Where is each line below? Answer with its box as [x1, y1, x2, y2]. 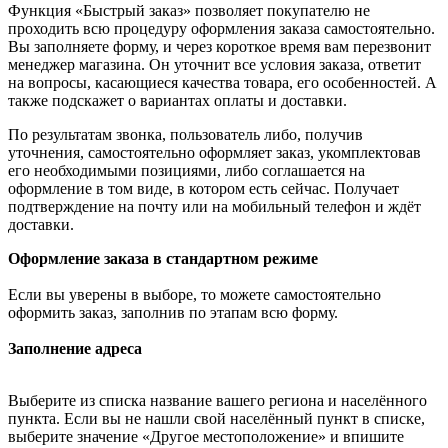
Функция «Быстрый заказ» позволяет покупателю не [8, 2, 370, 20]
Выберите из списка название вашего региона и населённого [8, 392, 427, 410]
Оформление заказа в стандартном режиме [8, 250, 318, 268]
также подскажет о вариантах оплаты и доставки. [8, 92, 347, 110]
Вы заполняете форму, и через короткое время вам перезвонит [8, 38, 431, 56]
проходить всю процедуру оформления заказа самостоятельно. [8, 20, 435, 38]
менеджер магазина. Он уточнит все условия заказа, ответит [8, 56, 421, 74]
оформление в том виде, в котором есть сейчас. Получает [8, 180, 399, 198]
